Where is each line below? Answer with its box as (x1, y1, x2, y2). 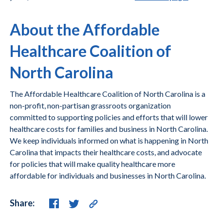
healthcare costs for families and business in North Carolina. (10, 124, 208, 133)
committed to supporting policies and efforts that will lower (10, 112, 208, 122)
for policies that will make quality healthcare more (10, 159, 175, 168)
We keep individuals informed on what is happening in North (10, 136, 208, 145)
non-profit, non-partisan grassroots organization (10, 101, 171, 110)
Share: (10, 197, 35, 208)
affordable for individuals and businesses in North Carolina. (10, 171, 206, 180)
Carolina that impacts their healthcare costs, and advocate (10, 147, 202, 157)
